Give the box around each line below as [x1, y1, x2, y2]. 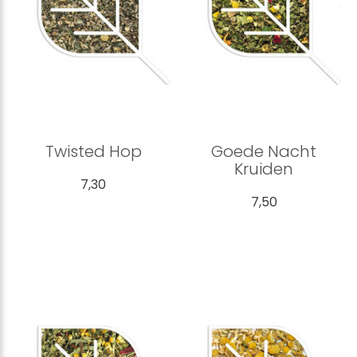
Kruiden [234, 158, 293, 181]
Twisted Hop [45, 140, 142, 163]
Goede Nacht [211, 140, 316, 163]
